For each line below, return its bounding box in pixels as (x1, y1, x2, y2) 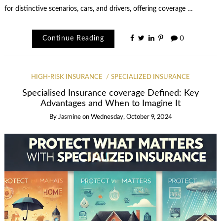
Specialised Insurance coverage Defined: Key (22, 88, 199, 97)
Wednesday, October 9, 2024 (90, 113, 172, 120)
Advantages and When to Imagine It (40, 99, 181, 108)
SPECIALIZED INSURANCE (111, 74, 190, 81)
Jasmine (58, 113, 81, 120)
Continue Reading (42, 35, 104, 42)
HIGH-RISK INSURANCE (31, 74, 103, 81)
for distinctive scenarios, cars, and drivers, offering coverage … (4, 5, 193, 12)
